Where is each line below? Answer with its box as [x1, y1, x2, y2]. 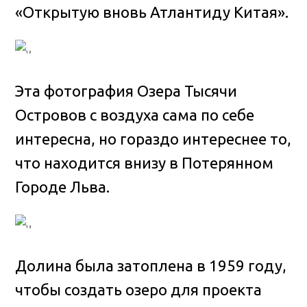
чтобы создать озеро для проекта [15, 281, 262, 299]
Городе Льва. [15, 178, 110, 196]
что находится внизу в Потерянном [15, 154, 274, 172]
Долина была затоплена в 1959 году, [15, 257, 287, 275]
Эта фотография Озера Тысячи [15, 82, 238, 100]
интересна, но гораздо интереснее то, [15, 130, 292, 148]
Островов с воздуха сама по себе [15, 106, 255, 124]
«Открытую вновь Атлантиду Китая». [15, 3, 289, 21]
